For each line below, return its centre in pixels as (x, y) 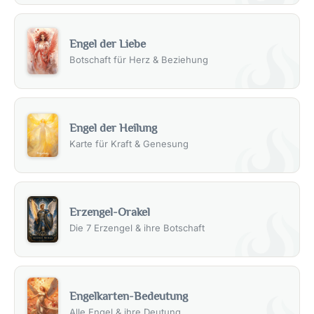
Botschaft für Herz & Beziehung (139, 60)
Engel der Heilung (113, 128)
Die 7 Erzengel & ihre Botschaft (137, 227)
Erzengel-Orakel (110, 212)
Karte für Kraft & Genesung (129, 144)
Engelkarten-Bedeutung (129, 296)
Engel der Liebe (108, 44)
